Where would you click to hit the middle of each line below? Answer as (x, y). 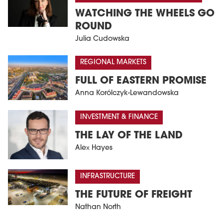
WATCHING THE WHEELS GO (145, 14)
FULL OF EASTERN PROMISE (141, 81)
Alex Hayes (94, 148)
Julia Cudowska (102, 39)
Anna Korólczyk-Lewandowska (127, 94)
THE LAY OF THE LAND (129, 136)
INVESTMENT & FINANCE (119, 117)
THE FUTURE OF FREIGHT (134, 195)
